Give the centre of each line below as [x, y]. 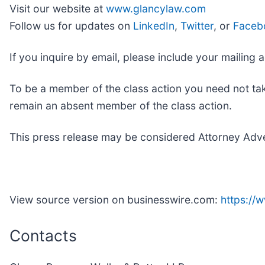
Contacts [43, 235]
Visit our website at [58, 8]
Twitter [197, 25]
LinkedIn [154, 25]
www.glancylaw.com [156, 8]
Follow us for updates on [71, 25]
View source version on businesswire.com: [115, 199]
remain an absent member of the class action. [121, 105]
